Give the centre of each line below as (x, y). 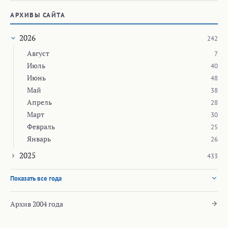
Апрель (39, 102)
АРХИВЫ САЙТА (38, 15)
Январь (39, 138)
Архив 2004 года (37, 204)
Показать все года (36, 178)
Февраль (41, 126)
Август (38, 53)
